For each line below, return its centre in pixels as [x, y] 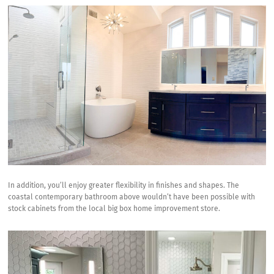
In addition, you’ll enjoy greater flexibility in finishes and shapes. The [124, 186]
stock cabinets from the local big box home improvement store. [114, 209]
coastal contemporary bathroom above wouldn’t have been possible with [132, 197]
